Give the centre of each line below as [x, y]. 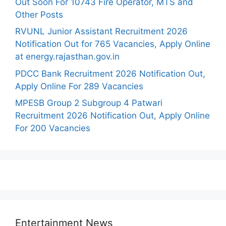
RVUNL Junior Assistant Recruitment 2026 [101, 31]
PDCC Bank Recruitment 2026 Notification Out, [110, 73]
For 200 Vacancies [53, 128]
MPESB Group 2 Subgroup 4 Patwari [89, 103]
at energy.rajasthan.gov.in [67, 56]
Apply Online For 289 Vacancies [79, 86]
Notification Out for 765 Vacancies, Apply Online [113, 44]
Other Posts [39, 14]
